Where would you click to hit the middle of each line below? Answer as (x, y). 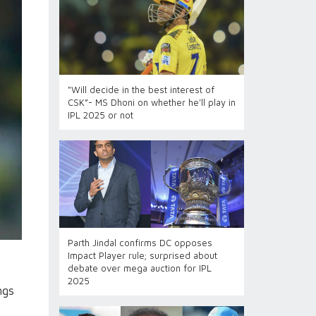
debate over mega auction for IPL (139, 268)
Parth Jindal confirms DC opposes (140, 243)
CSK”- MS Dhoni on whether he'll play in (151, 102)
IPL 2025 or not (100, 115)
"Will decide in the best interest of (141, 90)
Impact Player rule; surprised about (142, 255)
